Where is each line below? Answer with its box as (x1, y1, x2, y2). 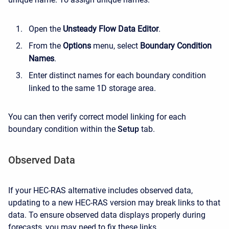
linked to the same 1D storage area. (29, 83, 156, 94)
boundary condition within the (8, 124, 118, 134)
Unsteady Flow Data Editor (63, 24, 158, 34)
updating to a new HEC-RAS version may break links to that (8, 198, 220, 208)
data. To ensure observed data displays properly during (8, 210, 205, 220)
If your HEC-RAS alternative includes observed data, (8, 186, 193, 196)
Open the (29, 24, 63, 34)
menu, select (91, 41, 140, 51)
